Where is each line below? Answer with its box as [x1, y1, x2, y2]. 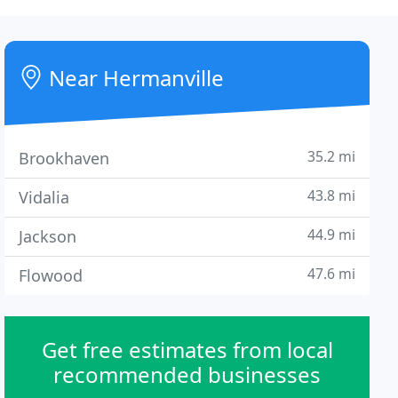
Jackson [19, 226, 77, 247]
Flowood [19, 265, 84, 286]
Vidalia [19, 187, 70, 208]
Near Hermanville [44, 63, 225, 92]
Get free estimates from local [41, 335, 333, 364]
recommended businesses [53, 360, 322, 389]
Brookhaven [19, 147, 110, 169]
